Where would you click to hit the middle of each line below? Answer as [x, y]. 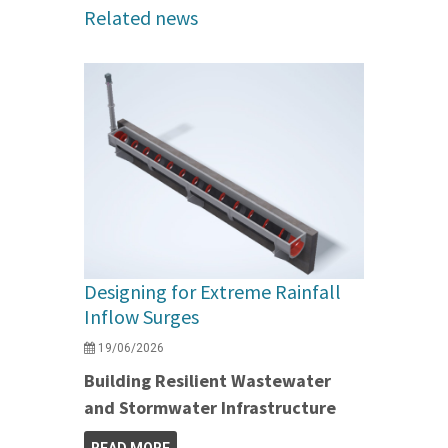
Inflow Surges [141, 317]
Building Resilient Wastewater [207, 381]
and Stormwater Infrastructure [210, 408]
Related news [141, 18]
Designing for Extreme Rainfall [212, 292]
